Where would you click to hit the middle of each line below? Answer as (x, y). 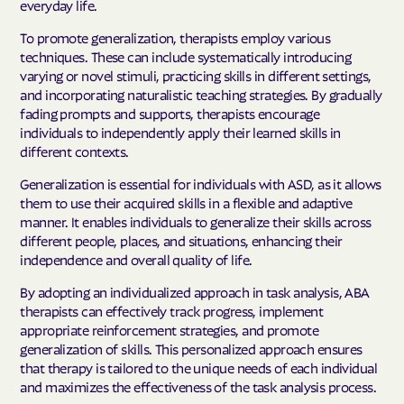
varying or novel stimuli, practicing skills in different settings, (196, 74)
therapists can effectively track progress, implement (172, 311)
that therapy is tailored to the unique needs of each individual (199, 367)
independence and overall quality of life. (136, 259)
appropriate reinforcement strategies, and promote (169, 330)
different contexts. (74, 150)
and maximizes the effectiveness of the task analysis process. (198, 386)
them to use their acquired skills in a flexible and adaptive (186, 202)
